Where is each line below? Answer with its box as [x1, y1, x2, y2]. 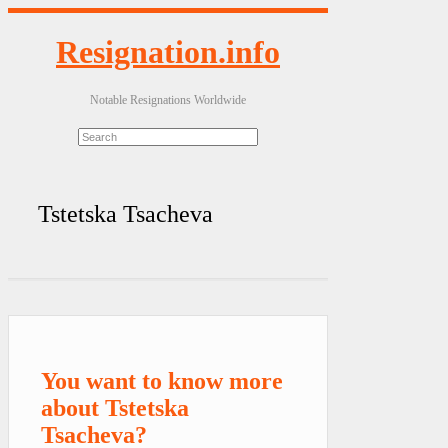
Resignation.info [56, 34, 280, 71]
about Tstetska [41, 394, 189, 421]
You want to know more [41, 367, 283, 394]
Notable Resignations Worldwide [90, 92, 246, 107]
